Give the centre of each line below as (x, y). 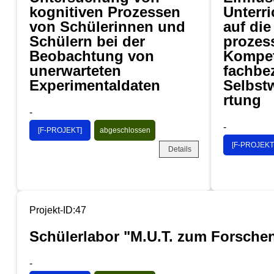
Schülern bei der (87, 41)
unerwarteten (75, 70)
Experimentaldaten (95, 85)
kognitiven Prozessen (105, 12)
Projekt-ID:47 (58, 210)
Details (180, 149)
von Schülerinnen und (107, 26)
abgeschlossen (125, 130)
